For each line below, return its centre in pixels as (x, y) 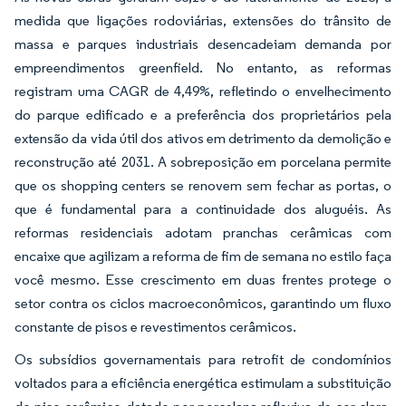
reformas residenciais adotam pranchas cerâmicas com (203, 232)
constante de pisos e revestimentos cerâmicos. (155, 326)
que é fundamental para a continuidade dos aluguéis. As (203, 208)
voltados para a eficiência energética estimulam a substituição (203, 382)
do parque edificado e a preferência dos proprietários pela (203, 114)
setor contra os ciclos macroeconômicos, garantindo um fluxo (203, 303)
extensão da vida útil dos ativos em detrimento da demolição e (203, 138)
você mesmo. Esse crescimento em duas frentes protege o (203, 279)
